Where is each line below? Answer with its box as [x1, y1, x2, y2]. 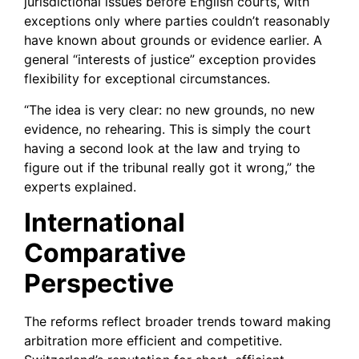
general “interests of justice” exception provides [24, 51, 316, 68]
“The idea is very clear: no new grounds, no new [24, 101, 315, 118]
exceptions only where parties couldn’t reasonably [24, 13, 330, 30]
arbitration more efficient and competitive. [24, 333, 282, 349]
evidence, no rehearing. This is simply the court [24, 120, 311, 137]
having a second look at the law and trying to [24, 139, 301, 156]
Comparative [24, 237, 186, 269]
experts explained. [24, 178, 136, 195]
